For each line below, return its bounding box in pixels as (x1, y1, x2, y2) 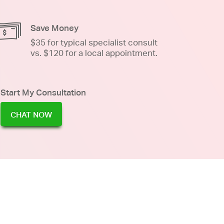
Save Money (30, 22, 78, 33)
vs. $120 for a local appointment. (30, 47, 157, 58)
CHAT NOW (10, 109, 52, 119)
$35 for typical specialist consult (30, 37, 157, 47)
